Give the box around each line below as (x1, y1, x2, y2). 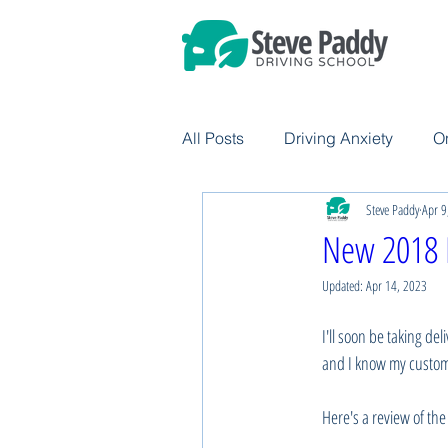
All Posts (182, 128, 244, 148)
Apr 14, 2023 (366, 276, 427, 295)
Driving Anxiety (284, 128, 393, 148)
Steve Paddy (366, 199, 419, 219)
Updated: (322, 276, 366, 295)
